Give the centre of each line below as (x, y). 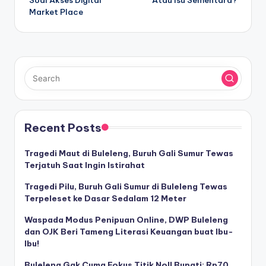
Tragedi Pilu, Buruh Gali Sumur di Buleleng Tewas (126, 187)
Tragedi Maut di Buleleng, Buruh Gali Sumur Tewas (129, 153)
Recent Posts (63, 128)
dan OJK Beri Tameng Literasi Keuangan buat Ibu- (129, 232)
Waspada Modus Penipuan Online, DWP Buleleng (126, 220)
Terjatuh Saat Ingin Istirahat (85, 165)
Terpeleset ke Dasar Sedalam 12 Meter (105, 199)
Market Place (56, 12)
